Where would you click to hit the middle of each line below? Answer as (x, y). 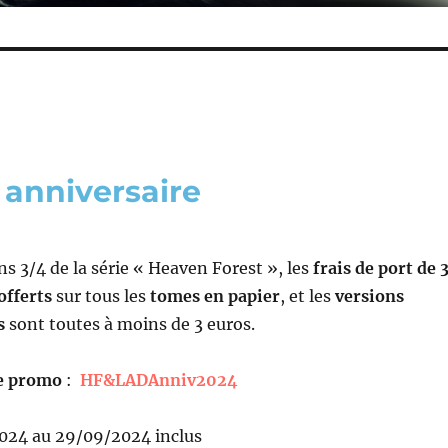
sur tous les (101, 295)
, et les (308, 295)
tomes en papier (215, 295)
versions (370, 295)
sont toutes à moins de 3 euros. (130, 323)
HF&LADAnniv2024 (159, 379)
